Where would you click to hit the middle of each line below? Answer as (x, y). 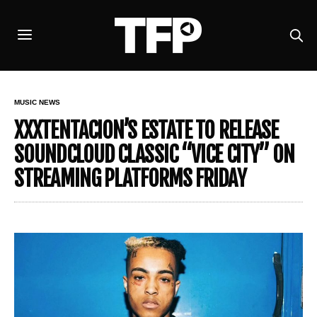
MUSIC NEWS (37, 102)
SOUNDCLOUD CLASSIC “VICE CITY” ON (155, 155)
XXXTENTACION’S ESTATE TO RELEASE (146, 131)
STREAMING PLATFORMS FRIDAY (130, 179)
